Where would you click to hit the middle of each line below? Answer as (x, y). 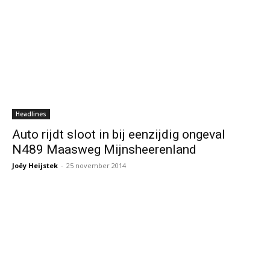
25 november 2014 (96, 166)
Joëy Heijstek (35, 166)
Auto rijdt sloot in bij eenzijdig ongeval (119, 135)
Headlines (31, 114)
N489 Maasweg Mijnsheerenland (104, 150)
